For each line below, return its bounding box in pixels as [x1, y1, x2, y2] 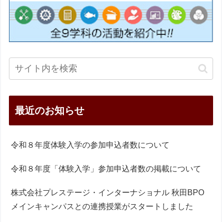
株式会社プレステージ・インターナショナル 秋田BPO [11, 188, 205, 197]
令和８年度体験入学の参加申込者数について [11, 141, 170, 150]
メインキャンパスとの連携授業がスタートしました [11, 202, 194, 211]
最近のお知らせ [15, 105, 85, 116]
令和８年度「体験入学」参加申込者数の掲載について [11, 165, 202, 173]
